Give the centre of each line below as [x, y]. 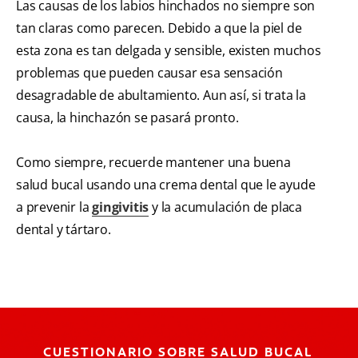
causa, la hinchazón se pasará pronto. [127, 118]
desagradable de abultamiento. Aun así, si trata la [161, 95]
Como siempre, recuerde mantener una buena [153, 163]
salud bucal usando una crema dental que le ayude [166, 185]
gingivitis [121, 207]
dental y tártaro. [64, 230]
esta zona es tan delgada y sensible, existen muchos [169, 51]
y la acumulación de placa [226, 207]
